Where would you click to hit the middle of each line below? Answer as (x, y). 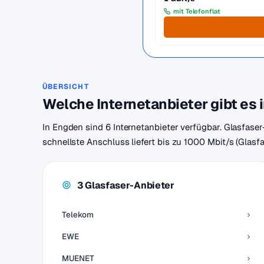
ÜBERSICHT (66, 87)
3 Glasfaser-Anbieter (126, 185)
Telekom (78, 214)
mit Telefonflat (197, 11)
